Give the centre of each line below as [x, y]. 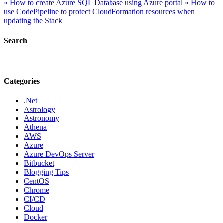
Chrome [37, 190]
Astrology [40, 110]
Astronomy [42, 118]
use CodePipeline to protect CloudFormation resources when [99, 12]
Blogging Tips [46, 172]
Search [16, 40]
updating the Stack [33, 21]
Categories [22, 81]
